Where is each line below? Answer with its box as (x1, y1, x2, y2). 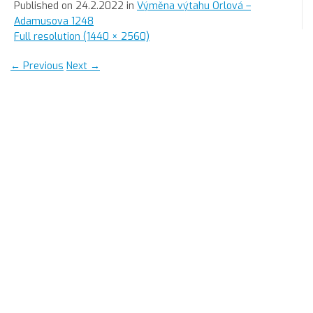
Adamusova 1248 (14, 15, 94, 28)
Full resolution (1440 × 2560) (14, 30, 150, 43)
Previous (20, 59, 64, 73)
